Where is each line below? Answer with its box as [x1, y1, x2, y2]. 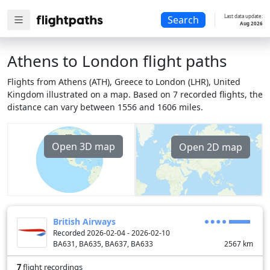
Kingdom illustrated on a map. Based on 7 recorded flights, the [7, 89, 263, 100]
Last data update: [224, 13, 263, 19]
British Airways [53, 216, 116, 228]
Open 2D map [179, 140, 242, 154]
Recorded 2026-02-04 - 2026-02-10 [53, 228, 170, 239]
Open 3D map [52, 140, 115, 153]
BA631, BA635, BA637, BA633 [53, 239, 153, 250]
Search [168, 13, 199, 27]
